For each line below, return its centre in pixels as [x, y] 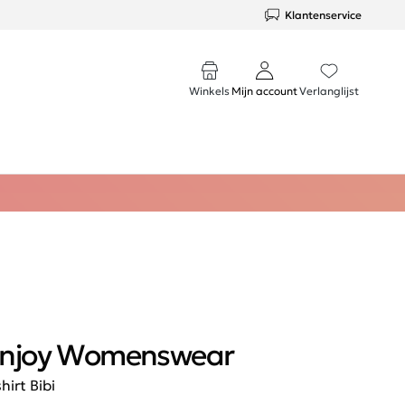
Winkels [209, 91]
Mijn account [264, 91]
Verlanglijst [329, 91]
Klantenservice [323, 14]
